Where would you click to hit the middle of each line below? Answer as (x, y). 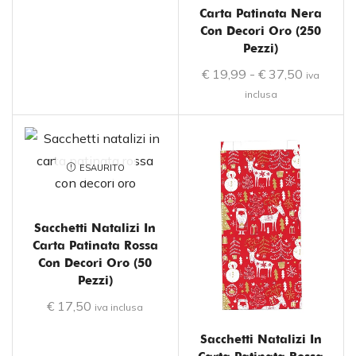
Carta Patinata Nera (261, 14)
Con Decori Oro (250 (261, 31)
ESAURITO (102, 167)
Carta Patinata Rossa (95, 246)
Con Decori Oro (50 (95, 263)
